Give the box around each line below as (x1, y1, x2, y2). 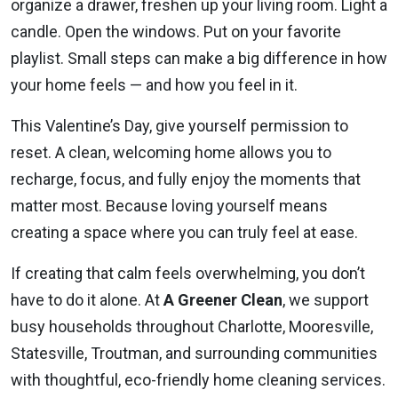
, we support (283, 290, 369, 309)
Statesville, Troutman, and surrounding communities (11, 343, 378, 362)
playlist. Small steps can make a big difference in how (11, 48, 387, 68)
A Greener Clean (163, 290, 283, 309)
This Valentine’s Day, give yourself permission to (11, 115, 348, 135)
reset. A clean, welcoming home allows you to (11, 142, 331, 162)
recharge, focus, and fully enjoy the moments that (11, 169, 361, 188)
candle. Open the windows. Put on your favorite (11, 21, 341, 41)
